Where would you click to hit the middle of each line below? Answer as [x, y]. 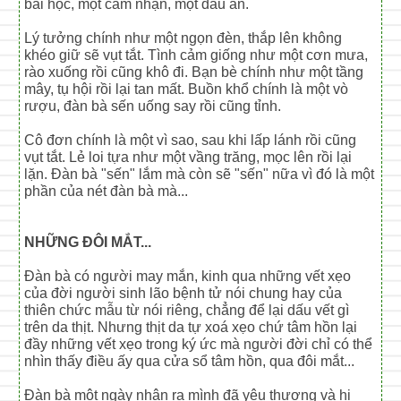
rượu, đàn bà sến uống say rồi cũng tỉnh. [153, 106]
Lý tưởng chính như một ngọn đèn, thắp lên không [183, 38]
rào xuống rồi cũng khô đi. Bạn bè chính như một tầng [194, 72]
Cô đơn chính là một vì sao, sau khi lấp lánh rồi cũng [191, 140]
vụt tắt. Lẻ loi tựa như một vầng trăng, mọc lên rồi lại [188, 157]
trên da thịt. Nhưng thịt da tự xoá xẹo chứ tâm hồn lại [191, 327]
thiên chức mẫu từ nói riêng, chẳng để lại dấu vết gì [187, 310]
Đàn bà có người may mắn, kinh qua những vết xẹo [188, 276]
